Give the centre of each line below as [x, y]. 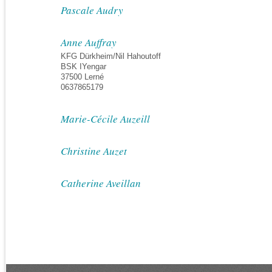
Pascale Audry [92, 10]
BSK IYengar [83, 66]
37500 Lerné [82, 77]
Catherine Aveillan [101, 183]
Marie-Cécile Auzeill [105, 119]
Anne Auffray [89, 42]
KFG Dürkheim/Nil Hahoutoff [111, 56]
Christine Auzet [94, 151]
